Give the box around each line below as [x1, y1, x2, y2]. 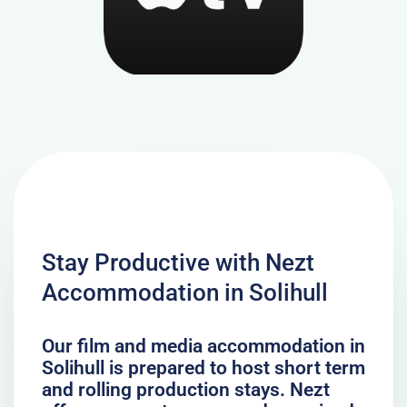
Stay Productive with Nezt [41, 248, 314, 276]
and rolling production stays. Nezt [41, 378, 330, 401]
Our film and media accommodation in [41, 334, 365, 357]
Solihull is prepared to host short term [41, 356, 365, 379]
